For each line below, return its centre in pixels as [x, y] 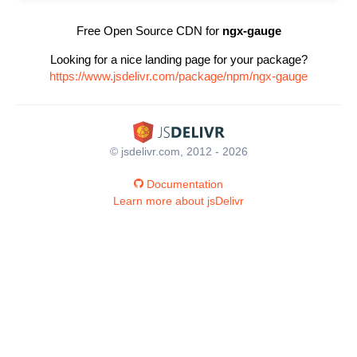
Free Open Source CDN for [149, 31]
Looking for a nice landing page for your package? [178, 59]
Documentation [185, 184]
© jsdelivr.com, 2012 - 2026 [178, 151]
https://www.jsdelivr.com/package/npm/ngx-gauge [178, 76]
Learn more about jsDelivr [178, 200]
